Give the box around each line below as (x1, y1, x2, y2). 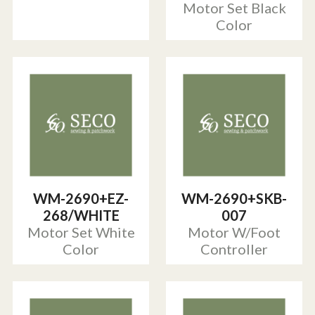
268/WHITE (42, 207, 120, 224)
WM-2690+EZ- (33, 190, 129, 207)
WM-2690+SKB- (181, 190, 287, 207)
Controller (200, 240, 268, 258)
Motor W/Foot (188, 224, 281, 241)
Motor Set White (27, 224, 135, 241)
